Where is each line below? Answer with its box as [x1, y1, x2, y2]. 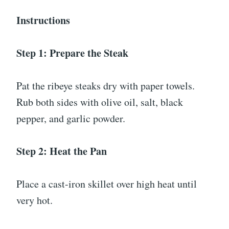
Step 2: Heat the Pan [16, 144, 107, 159]
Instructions [16, 13, 70, 28]
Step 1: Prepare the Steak [16, 45, 128, 61]
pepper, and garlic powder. [16, 111, 125, 126]
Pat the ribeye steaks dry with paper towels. [16, 79, 195, 93]
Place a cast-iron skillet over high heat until [16, 177, 197, 191]
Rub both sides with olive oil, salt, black [16, 95, 183, 109]
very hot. [16, 193, 53, 208]
